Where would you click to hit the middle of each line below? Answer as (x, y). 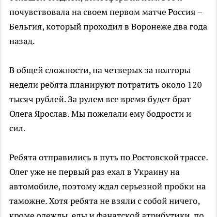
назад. (22, 41)
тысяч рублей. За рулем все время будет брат (100, 99)
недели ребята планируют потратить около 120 (106, 84)
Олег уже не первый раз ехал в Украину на (94, 171)
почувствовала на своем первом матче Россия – (106, 12)
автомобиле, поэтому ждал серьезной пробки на (108, 186)
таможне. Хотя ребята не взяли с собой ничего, (104, 201)
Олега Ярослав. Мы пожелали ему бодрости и (100, 113)
